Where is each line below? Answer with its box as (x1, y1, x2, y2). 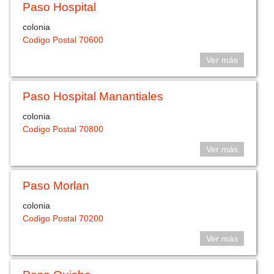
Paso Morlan (23, 179, 90, 193)
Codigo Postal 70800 (23, 124, 104, 134)
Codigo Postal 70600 (23, 34, 104, 45)
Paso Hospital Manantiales (23, 90, 164, 103)
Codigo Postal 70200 (23, 213, 104, 223)
